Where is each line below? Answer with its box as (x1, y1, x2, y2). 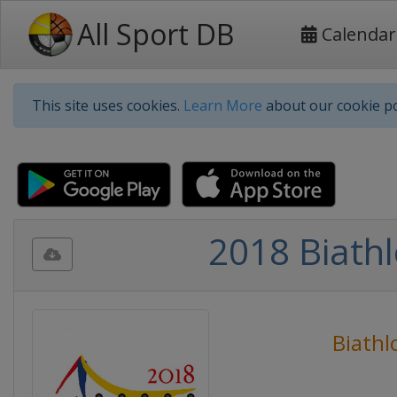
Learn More (183, 96, 262, 115)
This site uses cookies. (32, 96, 183, 115)
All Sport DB (77, 15, 234, 53)
